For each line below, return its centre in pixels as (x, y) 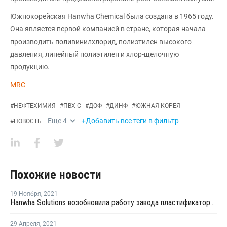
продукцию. (30, 67)
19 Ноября (26, 193)
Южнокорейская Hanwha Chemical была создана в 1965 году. (112, 16)
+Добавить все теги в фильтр (130, 120)
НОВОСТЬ (28, 121)
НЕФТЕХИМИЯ (35, 106)
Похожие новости (56, 175)
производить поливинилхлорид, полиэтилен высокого (101, 41)
